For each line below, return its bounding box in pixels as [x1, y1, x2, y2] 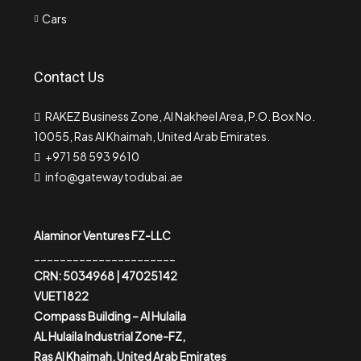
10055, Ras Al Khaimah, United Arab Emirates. [34, 129, 270, 143]
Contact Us [34, 68, 105, 85]
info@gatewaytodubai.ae [45, 169, 183, 184]
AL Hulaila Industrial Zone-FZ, [34, 329, 185, 343]
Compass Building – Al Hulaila [34, 309, 186, 323]
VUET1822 [34, 288, 89, 303]
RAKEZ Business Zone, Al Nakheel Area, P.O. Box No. [45, 109, 315, 123]
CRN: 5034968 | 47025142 [34, 268, 177, 283]
